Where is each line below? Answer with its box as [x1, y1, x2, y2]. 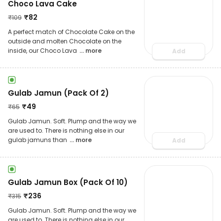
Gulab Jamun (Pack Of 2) [8, 87, 109, 98]
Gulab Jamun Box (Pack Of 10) [8, 177, 128, 187]
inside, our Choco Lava [8, 46, 78, 55]
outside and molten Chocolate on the [8, 37, 121, 45]
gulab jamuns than [8, 135, 69, 144]
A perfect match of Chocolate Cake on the [8, 27, 135, 36]
